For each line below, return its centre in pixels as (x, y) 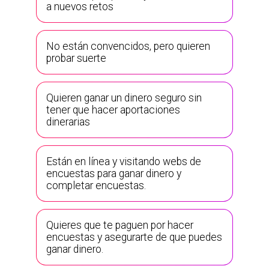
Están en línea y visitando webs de (124, 161)
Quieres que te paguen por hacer (120, 225)
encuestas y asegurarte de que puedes (134, 237)
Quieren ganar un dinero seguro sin (124, 98)
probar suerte (76, 58)
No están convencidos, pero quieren (128, 46)
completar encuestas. (96, 185)
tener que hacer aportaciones (113, 110)
